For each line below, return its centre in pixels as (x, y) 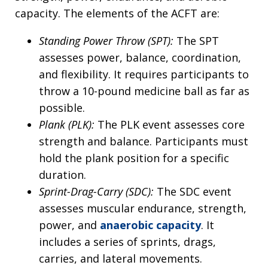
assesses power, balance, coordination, (140, 58)
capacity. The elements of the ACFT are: (117, 13)
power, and (69, 225)
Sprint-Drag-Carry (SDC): (96, 192)
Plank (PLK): (67, 125)
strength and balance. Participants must (144, 141)
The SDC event (193, 192)
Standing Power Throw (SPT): (108, 41)
